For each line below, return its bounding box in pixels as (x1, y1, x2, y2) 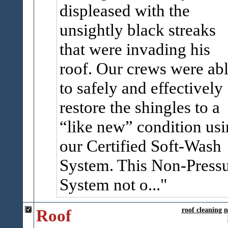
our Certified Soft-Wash (59, 136, 221, 155)
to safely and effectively (59, 78, 223, 97)
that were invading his (59, 40, 210, 59)
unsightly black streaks (59, 20, 216, 39)
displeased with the (59, 1, 190, 20)
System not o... (59, 175, 160, 194)
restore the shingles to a (59, 98, 220, 117)
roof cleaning (181, 206, 222, 214)
